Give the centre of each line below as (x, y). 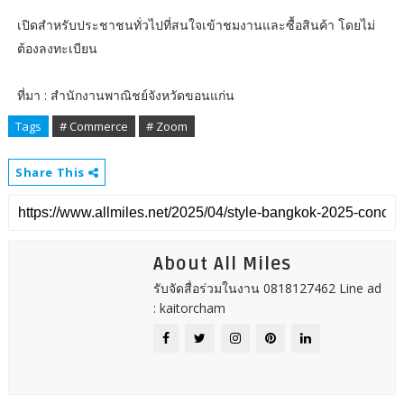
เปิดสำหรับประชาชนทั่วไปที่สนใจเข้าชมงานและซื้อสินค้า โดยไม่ (196, 25)
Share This (51, 173)
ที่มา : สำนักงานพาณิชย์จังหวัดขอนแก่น (125, 96)
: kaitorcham (189, 308)
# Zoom (166, 127)
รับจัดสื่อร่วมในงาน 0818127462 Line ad (267, 289)
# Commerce (93, 127)
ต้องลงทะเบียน (57, 49)
